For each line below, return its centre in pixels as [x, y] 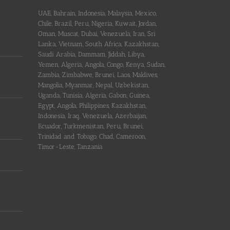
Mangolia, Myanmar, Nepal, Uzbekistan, [93, 85]
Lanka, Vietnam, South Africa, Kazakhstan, [98, 44]
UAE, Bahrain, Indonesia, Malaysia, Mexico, [97, 13]
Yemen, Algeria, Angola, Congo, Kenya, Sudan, [101, 64]
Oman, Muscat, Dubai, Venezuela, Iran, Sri [97, 33]
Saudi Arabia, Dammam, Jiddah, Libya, [91, 54]
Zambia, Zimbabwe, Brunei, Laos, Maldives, [98, 74]
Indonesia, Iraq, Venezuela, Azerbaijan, [92, 116]
